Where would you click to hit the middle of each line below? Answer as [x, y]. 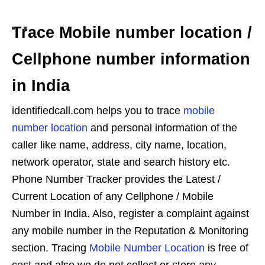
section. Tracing [51, 248]
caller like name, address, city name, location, [119, 145]
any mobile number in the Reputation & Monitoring [130, 231]
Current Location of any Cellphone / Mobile [113, 197]
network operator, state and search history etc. [121, 162]
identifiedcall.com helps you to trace [98, 111]
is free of [227, 248]
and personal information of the [162, 128]
